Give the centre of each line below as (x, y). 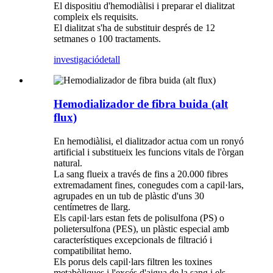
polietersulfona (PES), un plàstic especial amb (141, 229)
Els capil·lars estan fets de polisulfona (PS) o (139, 218)
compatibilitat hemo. (93, 250)
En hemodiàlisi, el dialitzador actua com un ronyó (149, 141)
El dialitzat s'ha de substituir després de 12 (134, 28)
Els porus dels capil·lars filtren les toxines (133, 261)
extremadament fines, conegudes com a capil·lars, (149, 185)
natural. (68, 163)
